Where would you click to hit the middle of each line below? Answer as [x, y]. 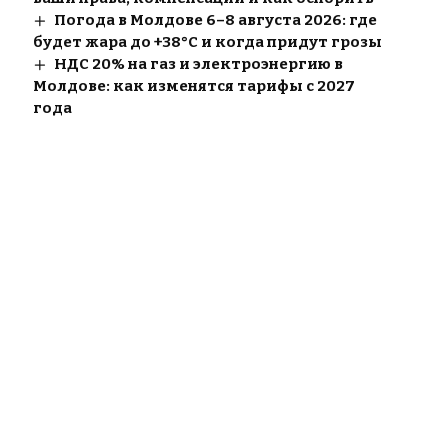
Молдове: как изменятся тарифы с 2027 [193, 86]
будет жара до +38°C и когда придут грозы [207, 42]
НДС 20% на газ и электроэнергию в [198, 64]
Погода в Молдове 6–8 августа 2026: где [215, 20]
